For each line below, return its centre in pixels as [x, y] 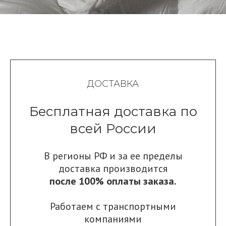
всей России [113, 128]
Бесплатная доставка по [113, 111]
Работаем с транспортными [113, 206]
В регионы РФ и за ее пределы [113, 156]
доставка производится [113, 168]
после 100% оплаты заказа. [113, 181]
